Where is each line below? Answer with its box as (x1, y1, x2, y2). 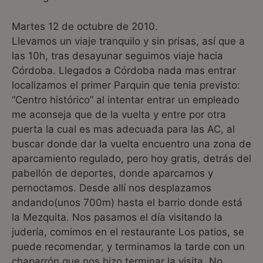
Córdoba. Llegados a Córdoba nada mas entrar (12, 64, 236, 76)
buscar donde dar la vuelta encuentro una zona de (12, 137, 251, 150)
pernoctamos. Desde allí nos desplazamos (12, 181, 211, 194)
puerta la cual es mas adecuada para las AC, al (12, 123, 235, 135)
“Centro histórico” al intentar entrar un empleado (12, 93, 240, 106)
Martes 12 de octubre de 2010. (12, 20, 158, 32)
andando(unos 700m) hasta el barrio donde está (12, 196, 242, 208)
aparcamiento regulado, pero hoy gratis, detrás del (12, 152, 251, 164)
